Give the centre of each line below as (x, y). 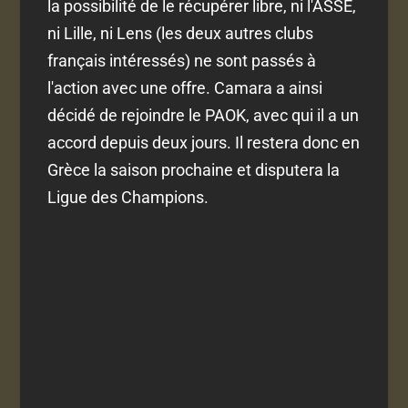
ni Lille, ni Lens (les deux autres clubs (181, 34)
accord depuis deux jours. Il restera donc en (204, 143)
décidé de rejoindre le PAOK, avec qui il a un (204, 116)
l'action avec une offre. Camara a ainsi (185, 88)
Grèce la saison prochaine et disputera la (194, 170)
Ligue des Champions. (128, 198)
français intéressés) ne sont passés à (182, 61)
